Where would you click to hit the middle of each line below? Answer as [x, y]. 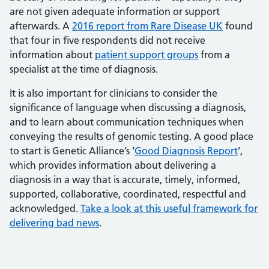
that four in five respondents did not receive [107, 41]
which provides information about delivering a [113, 165]
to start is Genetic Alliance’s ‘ [72, 151]
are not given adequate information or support [115, 12]
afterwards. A [41, 26]
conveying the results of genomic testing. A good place [131, 137]
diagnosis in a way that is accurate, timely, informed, [125, 180]
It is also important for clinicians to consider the [113, 93]
